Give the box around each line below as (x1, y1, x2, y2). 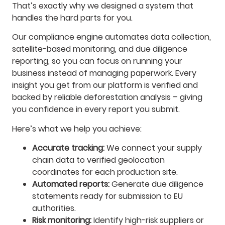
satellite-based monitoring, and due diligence (12, 43, 187, 55)
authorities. (32, 202, 76, 214)
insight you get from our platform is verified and (12, 79, 198, 91)
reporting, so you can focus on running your (12, 55, 182, 67)
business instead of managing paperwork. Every (12, 67, 196, 79)
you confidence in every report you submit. (12, 103, 180, 116)
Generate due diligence (109, 178, 203, 190)
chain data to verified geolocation (32, 154, 165, 166)
